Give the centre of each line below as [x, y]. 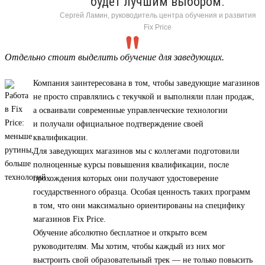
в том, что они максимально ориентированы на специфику [139, 205]
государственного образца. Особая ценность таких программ [142, 192]
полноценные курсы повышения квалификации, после [131, 164]
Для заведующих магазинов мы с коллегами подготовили [136, 151]
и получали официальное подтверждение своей [118, 124]
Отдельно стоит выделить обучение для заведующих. [114, 57]
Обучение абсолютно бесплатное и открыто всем [120, 232]
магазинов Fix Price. [70, 219]
